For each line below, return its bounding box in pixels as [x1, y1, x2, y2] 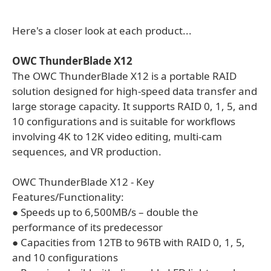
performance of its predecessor [12, 220, 163, 234]
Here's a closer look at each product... [12, 24, 192, 38]
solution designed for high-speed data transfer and [12, 84, 257, 98]
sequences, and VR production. [12, 145, 162, 158]
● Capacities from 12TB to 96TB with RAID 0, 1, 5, [12, 235, 245, 249]
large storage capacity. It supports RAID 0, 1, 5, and [12, 99, 257, 113]
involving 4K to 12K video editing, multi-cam [12, 129, 222, 143]
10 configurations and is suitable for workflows [12, 114, 235, 128]
